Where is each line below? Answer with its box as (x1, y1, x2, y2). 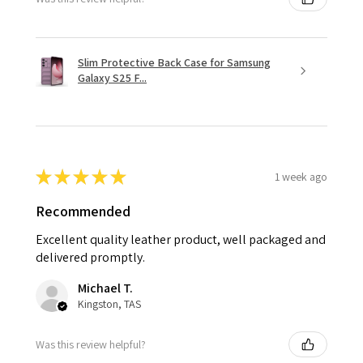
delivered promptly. (36, 249, 145, 267)
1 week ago (275, 169, 327, 184)
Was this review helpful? (36, 336, 146, 352)
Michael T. (78, 280, 133, 297)
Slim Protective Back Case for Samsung (78, 55, 271, 70)
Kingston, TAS (78, 297, 141, 312)
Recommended (36, 202, 130, 221)
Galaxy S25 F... (78, 70, 147, 86)
